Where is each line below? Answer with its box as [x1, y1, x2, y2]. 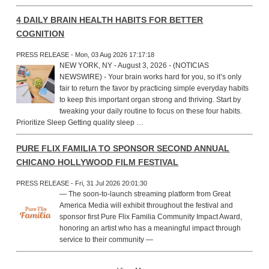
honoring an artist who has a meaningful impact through [59, 223, 241, 232]
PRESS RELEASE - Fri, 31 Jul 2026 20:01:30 [16, 179, 148, 187]
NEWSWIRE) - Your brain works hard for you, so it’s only [59, 72, 242, 81]
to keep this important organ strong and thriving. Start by [59, 95, 241, 104]
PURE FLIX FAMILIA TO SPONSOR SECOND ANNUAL [16, 143, 230, 153]
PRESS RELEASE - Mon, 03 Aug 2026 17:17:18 [16, 50, 155, 58]
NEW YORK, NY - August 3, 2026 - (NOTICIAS [59, 61, 210, 70]
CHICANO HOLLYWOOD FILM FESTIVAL [16, 157, 179, 167]
